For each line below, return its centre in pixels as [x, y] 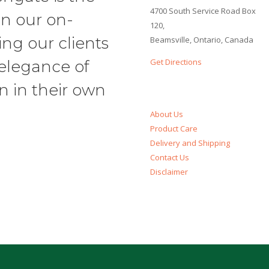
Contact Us [170, 158]
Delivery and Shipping [190, 143]
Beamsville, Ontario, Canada [202, 40]
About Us [167, 114]
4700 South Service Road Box [203, 11]
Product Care [174, 129]
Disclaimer [169, 172]
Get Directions [176, 62]
